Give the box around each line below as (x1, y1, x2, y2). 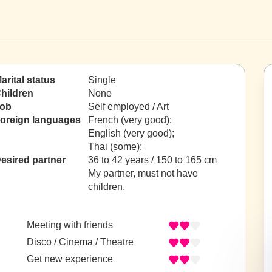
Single (88, 75, 116, 85)
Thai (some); (88, 141, 144, 152)
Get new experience (27, 254, 113, 265)
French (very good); (88, 115, 174, 125)
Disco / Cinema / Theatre (27, 237, 134, 248)
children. (88, 182, 125, 192)
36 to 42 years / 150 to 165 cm (88, 155, 217, 165)
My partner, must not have (88, 168, 198, 178)
